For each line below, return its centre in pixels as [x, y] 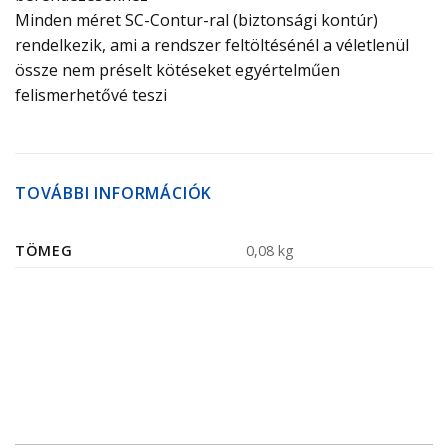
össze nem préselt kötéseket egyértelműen [177, 69]
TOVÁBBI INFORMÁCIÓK [114, 192]
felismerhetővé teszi [91, 94]
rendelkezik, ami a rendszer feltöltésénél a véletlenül [212, 44]
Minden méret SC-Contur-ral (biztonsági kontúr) [196, 19]
